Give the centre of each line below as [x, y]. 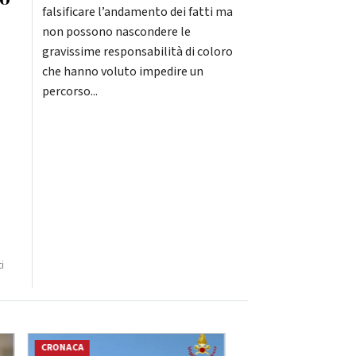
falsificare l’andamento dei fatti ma [137, 12]
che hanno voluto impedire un [122, 72]
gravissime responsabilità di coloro [137, 52]
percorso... [70, 92]
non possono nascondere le [116, 32]
